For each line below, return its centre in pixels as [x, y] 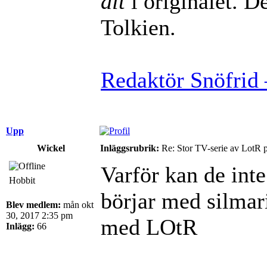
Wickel [51, 148]
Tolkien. [138, 27]
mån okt [77, 204]
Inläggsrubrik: [130, 148]
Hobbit [22, 180]
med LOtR [149, 227]
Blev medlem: [33, 204]
